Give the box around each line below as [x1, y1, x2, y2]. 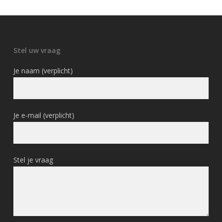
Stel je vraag [13, 155, 53, 165]
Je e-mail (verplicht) [13, 111, 74, 120]
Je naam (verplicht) [13, 66, 73, 75]
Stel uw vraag [13, 46, 60, 55]
